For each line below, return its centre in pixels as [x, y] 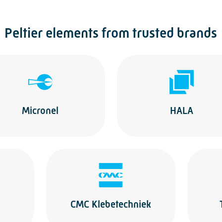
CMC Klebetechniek [111, 204]
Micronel [40, 111]
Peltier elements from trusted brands [111, 33]
